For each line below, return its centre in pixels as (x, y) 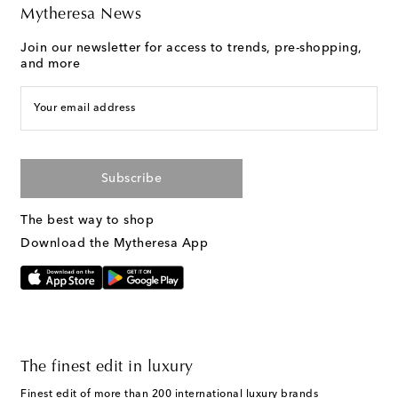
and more (50, 64)
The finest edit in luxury (107, 368)
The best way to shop (87, 221)
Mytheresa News (81, 16)
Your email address (84, 109)
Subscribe (131, 179)
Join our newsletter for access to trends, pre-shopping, (191, 48)
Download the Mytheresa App (114, 244)
